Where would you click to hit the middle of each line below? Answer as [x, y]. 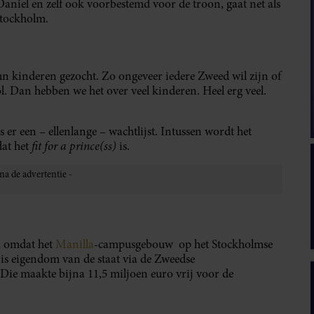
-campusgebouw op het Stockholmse [183, 245]
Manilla [73, 245]
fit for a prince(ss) [75, 146]
